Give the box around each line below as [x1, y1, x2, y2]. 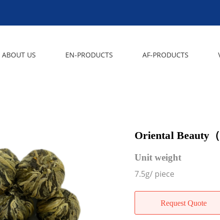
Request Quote [161, 199, 207, 207]
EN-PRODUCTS [65, 50, 113, 59]
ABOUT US [2, 50, 36, 59]
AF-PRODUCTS [142, 50, 189, 59]
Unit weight [135, 152, 181, 163]
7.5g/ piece [135, 168, 174, 179]
